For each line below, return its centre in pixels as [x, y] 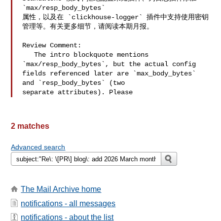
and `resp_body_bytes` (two [76, 83]
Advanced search [38, 147]
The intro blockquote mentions [28, 55]
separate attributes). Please [78, 92]
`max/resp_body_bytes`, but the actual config [111, 64]
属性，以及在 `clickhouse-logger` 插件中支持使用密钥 [116, 17]
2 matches [30, 126]
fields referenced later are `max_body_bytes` [109, 74]
